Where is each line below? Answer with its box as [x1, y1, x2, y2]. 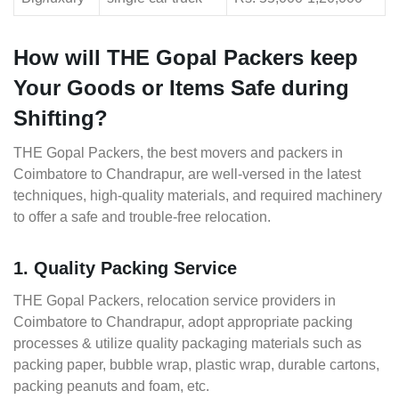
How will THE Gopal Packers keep [13, 45, 358, 70]
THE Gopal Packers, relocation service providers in [13, 293, 336, 309]
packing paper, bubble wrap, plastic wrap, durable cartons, [13, 357, 379, 373]
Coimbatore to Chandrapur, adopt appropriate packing [13, 314, 353, 330]
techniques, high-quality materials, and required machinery [13, 188, 382, 204]
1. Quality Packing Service [13, 258, 237, 279]
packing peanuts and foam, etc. [13, 379, 209, 395]
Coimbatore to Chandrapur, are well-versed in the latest [13, 167, 361, 183]
